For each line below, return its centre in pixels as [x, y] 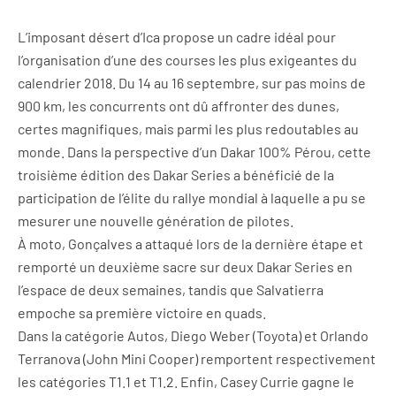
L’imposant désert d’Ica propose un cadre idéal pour [177, 37]
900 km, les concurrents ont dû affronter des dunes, [179, 106]
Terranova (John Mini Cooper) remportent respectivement [197, 358]
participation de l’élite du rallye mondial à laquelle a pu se [192, 198]
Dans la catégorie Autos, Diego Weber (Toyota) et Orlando [193, 335]
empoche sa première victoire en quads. [142, 312]
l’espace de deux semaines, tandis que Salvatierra [171, 289]
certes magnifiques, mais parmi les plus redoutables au [188, 129]
